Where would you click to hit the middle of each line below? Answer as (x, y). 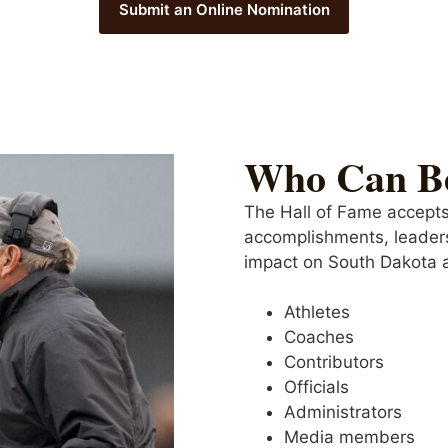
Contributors (334, 361)
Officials (316, 386)
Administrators (343, 411)
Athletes (317, 311)
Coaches (319, 336)
